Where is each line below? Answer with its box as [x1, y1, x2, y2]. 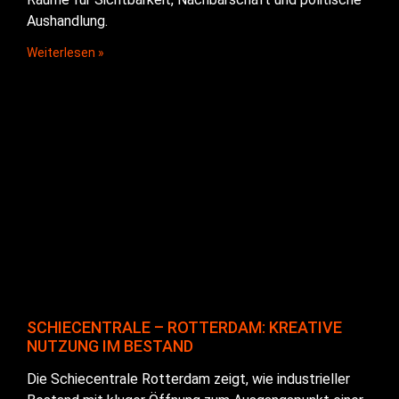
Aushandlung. [27, 12, 108, 30]
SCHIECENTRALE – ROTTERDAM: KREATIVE [27, 318, 342, 338]
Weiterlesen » [27, 45, 104, 61]
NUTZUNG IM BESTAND [27, 337, 193, 356]
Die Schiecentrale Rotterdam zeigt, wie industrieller [27, 370, 350, 388]
